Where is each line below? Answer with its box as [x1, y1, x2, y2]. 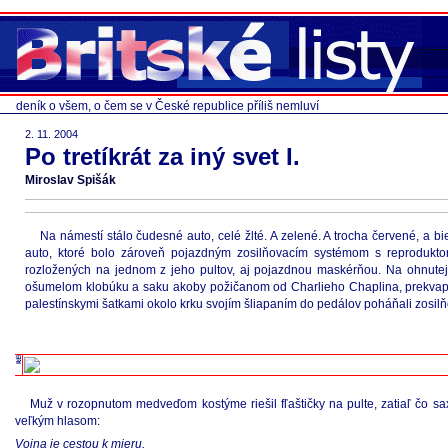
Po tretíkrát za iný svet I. [25, 143, 300, 170]
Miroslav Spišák [25, 173, 116, 187]
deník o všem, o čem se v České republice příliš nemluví [16, 99, 319, 113]
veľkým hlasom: [15, 414, 100, 428]
